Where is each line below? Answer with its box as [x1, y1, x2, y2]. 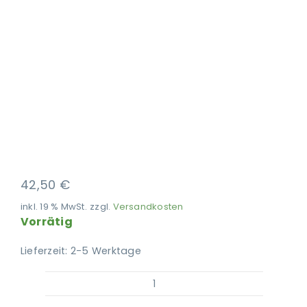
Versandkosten [112, 200, 184, 214]
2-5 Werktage [70, 244, 141, 258]
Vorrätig [20, 214, 73, 230]
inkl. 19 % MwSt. [20, 200, 87, 214]
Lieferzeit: [20, 244, 71, 258]
